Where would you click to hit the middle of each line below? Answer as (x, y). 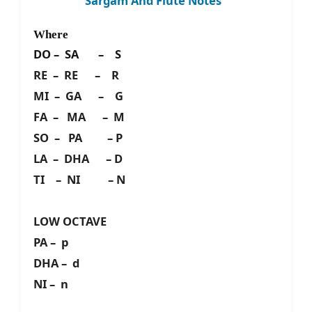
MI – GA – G (78, 96)
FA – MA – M (79, 117)
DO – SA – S (80, 54)
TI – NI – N (79, 180)
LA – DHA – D (78, 159)
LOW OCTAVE (70, 221)
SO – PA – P (78, 138)
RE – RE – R (76, 75)
